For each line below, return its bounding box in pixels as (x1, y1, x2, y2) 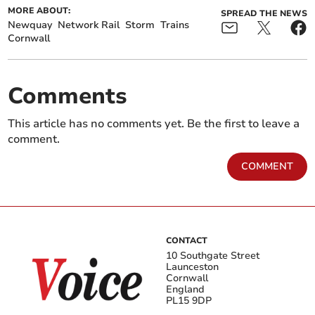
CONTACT (166, 235, 207, 247)
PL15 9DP (166, 294, 212, 308)
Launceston (166, 260, 219, 274)
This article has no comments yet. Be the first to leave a (8, 116, 300, 132)
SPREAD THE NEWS (220, 8, 307, 20)
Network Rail (58, 18, 120, 32)
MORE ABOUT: (8, 5, 71, 17)
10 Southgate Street (166, 249, 259, 263)
